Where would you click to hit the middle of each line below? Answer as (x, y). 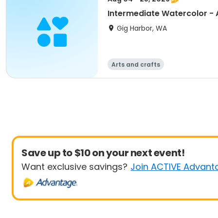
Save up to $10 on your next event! (103, 153)
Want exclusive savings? (74, 167)
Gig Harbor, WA (142, 28)
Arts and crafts (136, 64)
